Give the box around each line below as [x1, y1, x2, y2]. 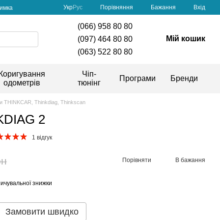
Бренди [170, 74, 198, 82]
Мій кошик [165, 34, 205, 43]
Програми [119, 74, 156, 82]
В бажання [175, 156, 205, 164]
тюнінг [77, 79, 101, 87]
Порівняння [100, 3, 133, 11]
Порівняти [122, 156, 151, 164]
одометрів [3, 79, 40, 87]
